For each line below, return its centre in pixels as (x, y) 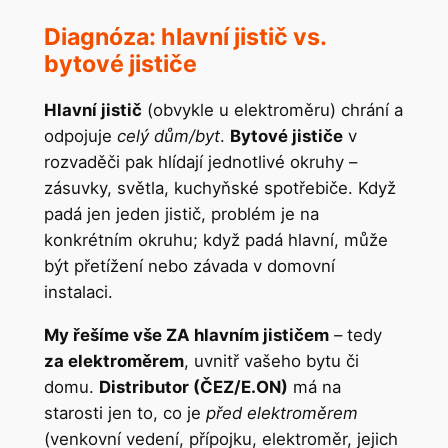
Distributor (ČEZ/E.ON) (193, 386)
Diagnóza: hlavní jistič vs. (184, 36)
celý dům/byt (168, 135)
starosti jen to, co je (124, 412)
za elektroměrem (113, 360)
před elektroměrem (281, 412)
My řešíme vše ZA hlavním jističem (186, 334)
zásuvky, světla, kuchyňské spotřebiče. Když (219, 187)
